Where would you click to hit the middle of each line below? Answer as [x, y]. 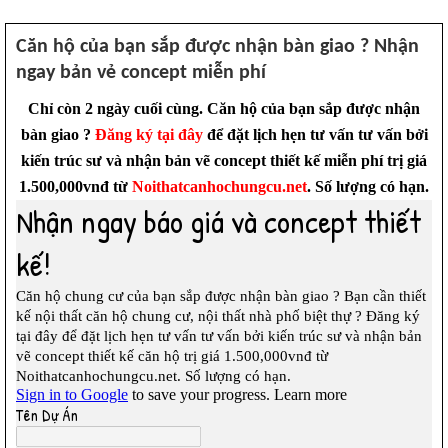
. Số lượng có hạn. [368, 186]
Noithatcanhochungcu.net [219, 186]
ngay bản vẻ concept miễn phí [141, 73]
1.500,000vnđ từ [75, 186]
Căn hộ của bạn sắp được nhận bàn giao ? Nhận [217, 47]
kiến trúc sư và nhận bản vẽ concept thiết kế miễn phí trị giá [224, 160]
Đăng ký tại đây [148, 134]
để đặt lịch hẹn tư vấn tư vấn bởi [315, 134]
